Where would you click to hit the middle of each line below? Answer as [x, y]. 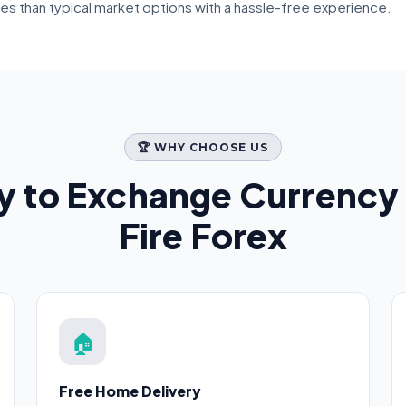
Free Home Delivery [130, 391]
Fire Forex [203, 235]
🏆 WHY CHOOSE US [203, 147]
